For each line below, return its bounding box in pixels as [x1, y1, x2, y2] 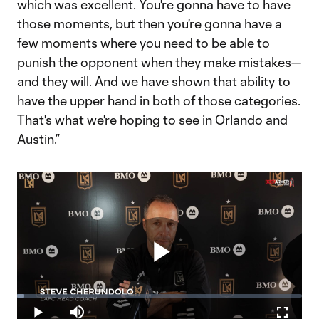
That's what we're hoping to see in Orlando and [17, 112, 288, 127]
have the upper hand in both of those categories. [17, 93, 300, 108]
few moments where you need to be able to [17, 35, 270, 51]
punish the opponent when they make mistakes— [17, 54, 301, 70]
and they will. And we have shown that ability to [17, 73, 291, 89]
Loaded [20, 293, 55, 305]
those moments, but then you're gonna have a [17, 16, 282, 31]
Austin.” [17, 131, 60, 147]
